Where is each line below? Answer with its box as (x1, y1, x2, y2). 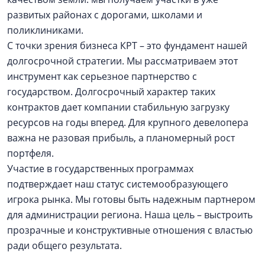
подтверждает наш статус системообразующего (7, 177, 228, 190)
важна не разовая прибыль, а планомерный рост (7, 131, 235, 144)
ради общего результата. (7, 238, 124, 252)
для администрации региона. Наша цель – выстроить (7, 208, 253, 221)
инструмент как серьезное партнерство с (7, 69, 197, 83)
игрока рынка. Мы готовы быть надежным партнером (7, 192, 256, 206)
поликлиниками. (7, 23, 86, 37)
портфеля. (7, 146, 59, 160)
